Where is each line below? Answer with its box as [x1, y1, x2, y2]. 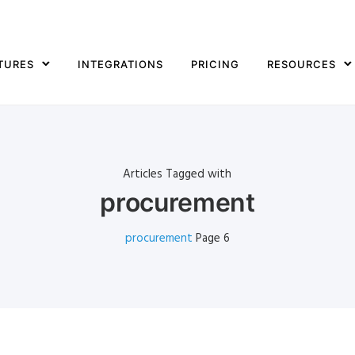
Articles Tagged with [123, 165, 232, 184]
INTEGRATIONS [77, 57, 163, 71]
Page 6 [195, 229, 230, 248]
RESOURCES [266, 57, 336, 71]
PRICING [190, 57, 239, 71]
